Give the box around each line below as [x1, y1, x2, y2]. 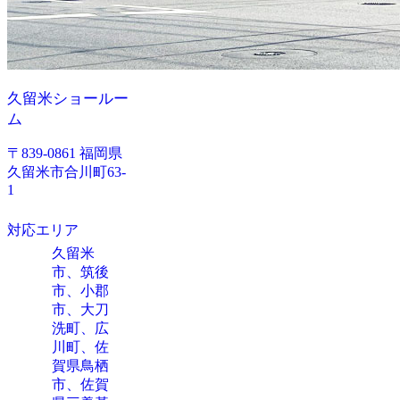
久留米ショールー [7, 90, 129, 107]
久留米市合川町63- [7, 164, 126, 179]
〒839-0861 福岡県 [7, 146, 122, 161]
